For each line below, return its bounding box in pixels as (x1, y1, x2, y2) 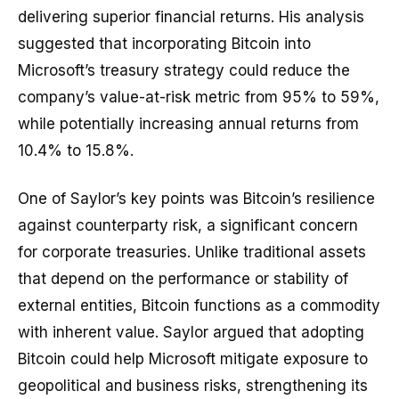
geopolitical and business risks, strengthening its (18, 377, 368, 395)
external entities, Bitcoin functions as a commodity (18, 297, 380, 315)
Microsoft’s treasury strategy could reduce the (18, 61, 350, 80)
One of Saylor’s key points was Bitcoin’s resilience (18, 190, 375, 208)
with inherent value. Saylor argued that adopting (18, 323, 364, 342)
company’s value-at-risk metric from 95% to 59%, (18, 88, 379, 107)
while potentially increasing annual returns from (18, 115, 359, 134)
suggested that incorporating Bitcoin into (18, 35, 311, 53)
